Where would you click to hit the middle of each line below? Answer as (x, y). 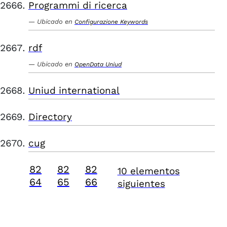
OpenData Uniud (98, 64)
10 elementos (148, 171)
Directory (50, 117)
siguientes (141, 184)
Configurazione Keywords (111, 22)
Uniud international (74, 90)
